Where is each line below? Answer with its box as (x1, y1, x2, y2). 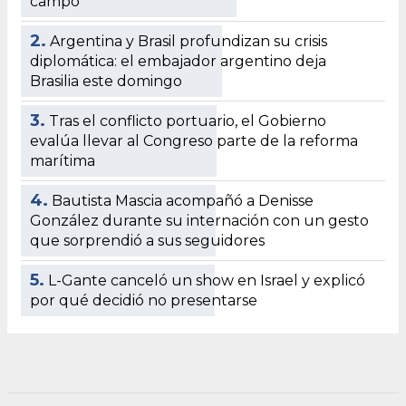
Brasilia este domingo (30, 72, 182, 90)
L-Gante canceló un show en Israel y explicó (48, 271, 365, 289)
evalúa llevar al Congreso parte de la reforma (30, 131, 358, 150)
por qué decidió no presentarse (30, 291, 257, 309)
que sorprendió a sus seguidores (30, 231, 265, 249)
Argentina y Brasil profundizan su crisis (50, 32, 327, 50)
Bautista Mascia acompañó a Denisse (52, 191, 314, 209)
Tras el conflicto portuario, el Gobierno (49, 111, 326, 130)
